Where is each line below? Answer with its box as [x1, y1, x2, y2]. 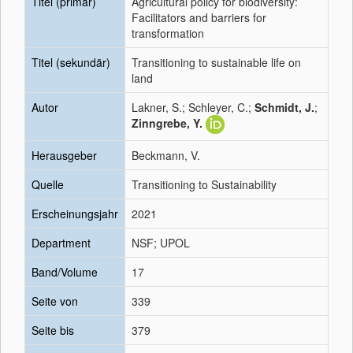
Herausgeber [32, 147, 97, 163]
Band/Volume [32, 264, 98, 280]
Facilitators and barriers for [132, 9, 266, 25]
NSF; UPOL [132, 235, 190, 251]
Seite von [32, 293, 78, 309]
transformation [132, 25, 204, 41]
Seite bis [32, 322, 74, 338]
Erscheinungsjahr [32, 206, 118, 221]
